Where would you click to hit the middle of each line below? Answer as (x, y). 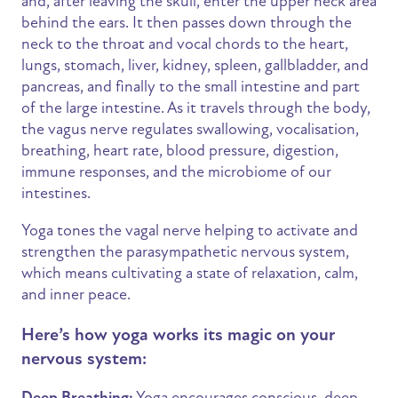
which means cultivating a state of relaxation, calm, (190, 273)
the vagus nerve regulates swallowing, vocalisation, (190, 129)
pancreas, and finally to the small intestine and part (191, 87)
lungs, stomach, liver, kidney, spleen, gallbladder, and (195, 65)
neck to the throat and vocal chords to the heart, (185, 44)
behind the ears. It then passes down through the (187, 23)
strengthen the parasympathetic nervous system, (185, 252)
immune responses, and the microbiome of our (176, 172)
